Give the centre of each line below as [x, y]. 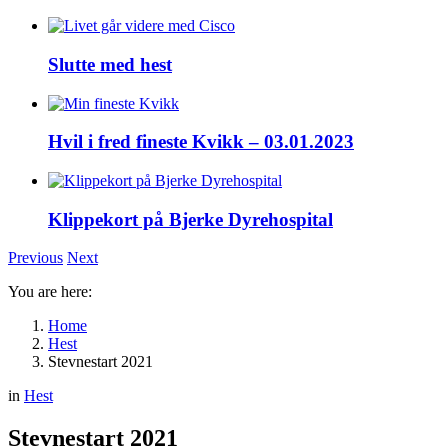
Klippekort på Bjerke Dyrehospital [190, 219]
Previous [35, 258]
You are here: [50, 292]
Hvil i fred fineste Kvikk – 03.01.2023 [201, 142]
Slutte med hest [110, 64]
